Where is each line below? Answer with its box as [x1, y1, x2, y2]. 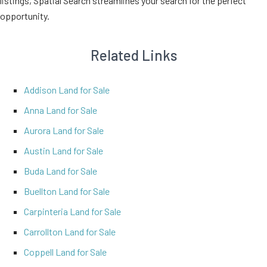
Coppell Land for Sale [24, 246, 107, 258]
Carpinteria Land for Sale [24, 206, 121, 218]
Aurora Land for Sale [24, 125, 104, 136]
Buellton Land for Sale [24, 185, 110, 197]
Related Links [90, 46, 177, 64]
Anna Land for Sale [24, 104, 97, 116]
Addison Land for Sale [24, 84, 110, 96]
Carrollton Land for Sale [24, 226, 116, 238]
